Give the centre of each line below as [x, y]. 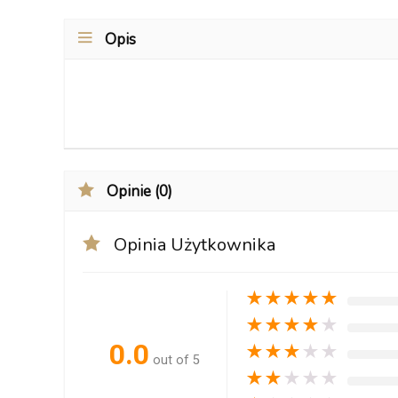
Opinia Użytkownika [195, 245]
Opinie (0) [139, 191]
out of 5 [176, 360]
